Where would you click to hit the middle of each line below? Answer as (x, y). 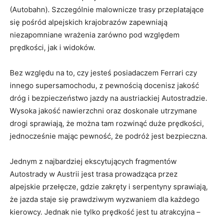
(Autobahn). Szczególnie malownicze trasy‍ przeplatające (107, 9)
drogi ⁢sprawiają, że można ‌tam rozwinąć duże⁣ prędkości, (107, 123)
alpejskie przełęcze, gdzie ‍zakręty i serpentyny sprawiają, (109, 186)
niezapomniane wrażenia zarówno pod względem (95, 35)
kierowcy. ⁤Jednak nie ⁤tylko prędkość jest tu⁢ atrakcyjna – (105, 212)
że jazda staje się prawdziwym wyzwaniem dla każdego (105, 199)
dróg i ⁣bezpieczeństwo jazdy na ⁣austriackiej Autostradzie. (109, 98)
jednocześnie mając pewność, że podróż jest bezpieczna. (109, 136)
